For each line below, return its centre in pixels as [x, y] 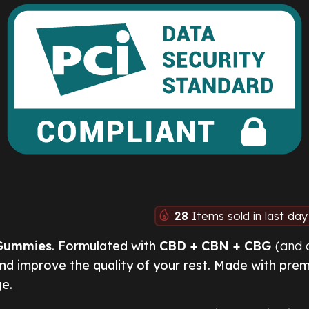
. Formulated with [106, 246]
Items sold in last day [250, 216]
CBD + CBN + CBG [217, 246]
